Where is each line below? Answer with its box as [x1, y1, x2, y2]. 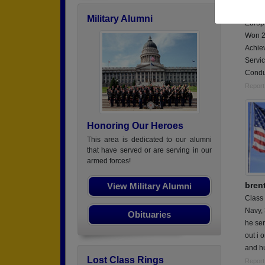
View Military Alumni [107, 181, 192, 191]
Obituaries [128, 209, 171, 219]
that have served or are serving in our [87, 146, 212, 154]
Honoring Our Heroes [87, 121, 183, 131]
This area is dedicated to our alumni [87, 135, 212, 144]
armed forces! [87, 157, 131, 165]
